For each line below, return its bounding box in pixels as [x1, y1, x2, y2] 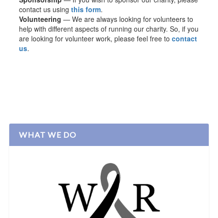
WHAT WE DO [19, 129, 77, 139]
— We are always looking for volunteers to [63, 14, 194, 24]
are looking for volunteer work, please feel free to [19, 33, 172, 43]
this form [71, 4, 101, 14]
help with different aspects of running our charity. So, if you [19, 23, 199, 34]
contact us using [19, 4, 72, 14]
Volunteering [19, 14, 64, 24]
